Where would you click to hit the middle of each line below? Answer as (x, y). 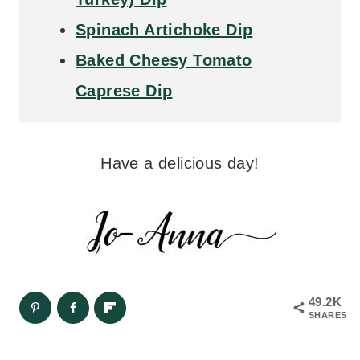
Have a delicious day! (180, 163)
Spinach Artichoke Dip (164, 29)
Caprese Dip (124, 90)
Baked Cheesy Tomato (164, 60)
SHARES (328, 315)
